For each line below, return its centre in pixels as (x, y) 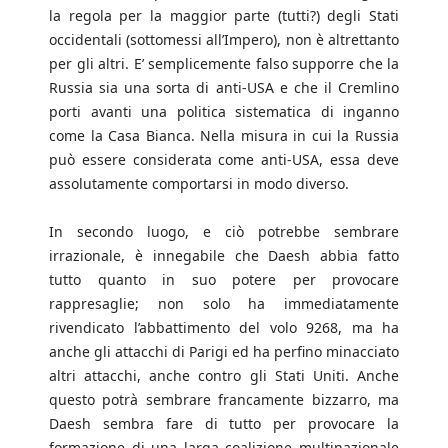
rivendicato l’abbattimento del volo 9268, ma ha (224, 328)
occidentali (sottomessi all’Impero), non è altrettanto (224, 40)
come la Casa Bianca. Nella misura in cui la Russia (224, 136)
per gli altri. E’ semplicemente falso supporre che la (224, 64)
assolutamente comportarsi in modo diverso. (199, 184)
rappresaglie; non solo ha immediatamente (224, 304)
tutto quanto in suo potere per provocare (224, 280)
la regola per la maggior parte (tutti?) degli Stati (224, 16)
